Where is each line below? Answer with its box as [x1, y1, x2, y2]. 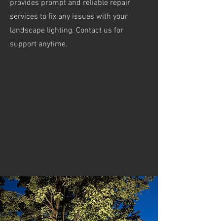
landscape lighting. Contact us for [10, 26, 125, 36]
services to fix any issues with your [10, 12, 128, 22]
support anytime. [10, 39, 68, 49]
